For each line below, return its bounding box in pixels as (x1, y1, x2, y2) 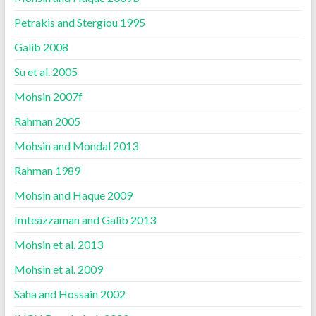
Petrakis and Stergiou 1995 (13, 16, 145, 29)
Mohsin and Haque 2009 (13, 188, 133, 202)
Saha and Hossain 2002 (13, 287, 126, 300)
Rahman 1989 (13, 164, 80, 177)
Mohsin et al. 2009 (13, 262, 103, 276)
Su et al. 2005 (13, 65, 78, 78)
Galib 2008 (13, 40, 68, 54)
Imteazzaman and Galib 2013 (13, 213, 156, 226)
